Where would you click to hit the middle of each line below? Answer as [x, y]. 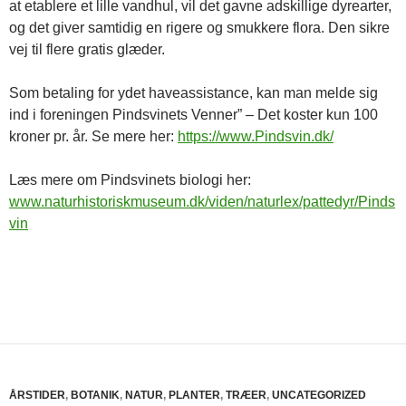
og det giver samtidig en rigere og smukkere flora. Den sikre [199, 27]
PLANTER [194, 395]
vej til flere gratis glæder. [87, 49]
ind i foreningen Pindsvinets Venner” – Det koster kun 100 [193, 114]
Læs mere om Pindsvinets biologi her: [130, 179]
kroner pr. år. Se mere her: [93, 136]
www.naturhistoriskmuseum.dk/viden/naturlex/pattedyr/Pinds [202, 201]
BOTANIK [95, 395]
